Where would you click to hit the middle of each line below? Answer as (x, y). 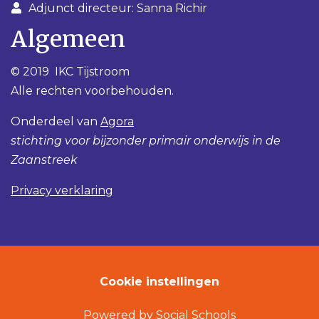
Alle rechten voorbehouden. (92, 90)
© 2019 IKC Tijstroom (70, 71)
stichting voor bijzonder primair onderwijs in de (146, 140)
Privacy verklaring (62, 190)
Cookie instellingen (159, 281)
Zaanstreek (44, 159)
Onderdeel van (56, 121)
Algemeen (68, 39)
